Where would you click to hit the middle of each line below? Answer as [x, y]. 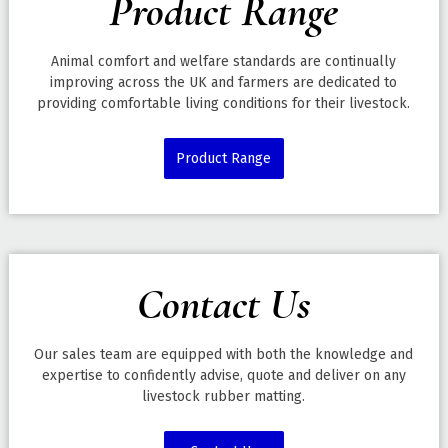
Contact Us [223, 303]
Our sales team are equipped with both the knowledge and [224, 354]
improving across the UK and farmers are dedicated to [224, 82]
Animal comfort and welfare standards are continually [224, 61]
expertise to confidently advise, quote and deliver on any [223, 375]
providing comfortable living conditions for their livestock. [224, 103]
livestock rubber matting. [224, 396]
